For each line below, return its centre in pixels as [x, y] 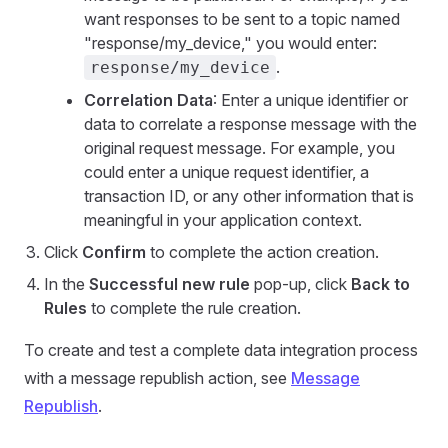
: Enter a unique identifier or [310, 100]
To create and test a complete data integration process [221, 350]
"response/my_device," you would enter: [230, 43]
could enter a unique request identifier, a [226, 172]
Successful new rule [169, 284]
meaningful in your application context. [223, 220]
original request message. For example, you [239, 148]
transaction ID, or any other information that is [249, 196]
